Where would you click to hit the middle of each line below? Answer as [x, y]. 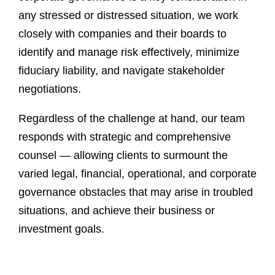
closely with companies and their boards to [122, 34]
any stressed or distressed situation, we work [128, 15]
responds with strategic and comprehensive [125, 137]
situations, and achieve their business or [117, 211]
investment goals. [61, 229]
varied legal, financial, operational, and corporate [137, 174]
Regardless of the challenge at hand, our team [132, 118]
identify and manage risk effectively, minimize [129, 52]
